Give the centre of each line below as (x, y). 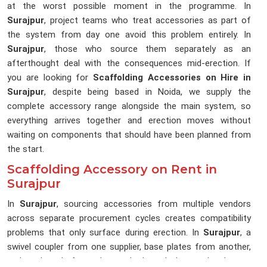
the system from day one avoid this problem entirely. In (129, 35)
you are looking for (50, 78)
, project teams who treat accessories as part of (148, 21)
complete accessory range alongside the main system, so (129, 106)
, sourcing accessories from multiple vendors (154, 204)
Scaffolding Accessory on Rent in (112, 170)
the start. (26, 149)
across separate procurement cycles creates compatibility (129, 218)
